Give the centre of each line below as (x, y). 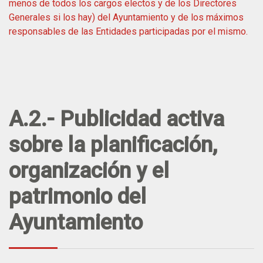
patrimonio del (77, 196)
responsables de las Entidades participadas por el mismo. (128, 31)
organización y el (89, 170)
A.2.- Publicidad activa (117, 119)
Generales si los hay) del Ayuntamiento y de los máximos (126, 17)
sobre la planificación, (113, 144)
